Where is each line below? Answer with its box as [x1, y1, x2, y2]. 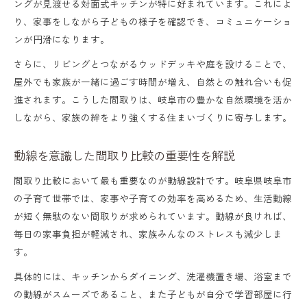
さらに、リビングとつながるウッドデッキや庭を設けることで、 [14, 56, 292, 71]
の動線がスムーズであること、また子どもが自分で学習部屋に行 [14, 286, 292, 301]
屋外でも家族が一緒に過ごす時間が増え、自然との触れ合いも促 [14, 74, 292, 88]
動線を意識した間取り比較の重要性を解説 [14, 146, 235, 164]
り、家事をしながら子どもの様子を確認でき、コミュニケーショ [14, 14, 292, 28]
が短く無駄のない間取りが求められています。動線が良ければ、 [14, 208, 292, 223]
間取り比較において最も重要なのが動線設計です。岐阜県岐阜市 [14, 173, 292, 187]
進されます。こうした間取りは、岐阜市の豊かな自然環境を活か [14, 92, 292, 106]
